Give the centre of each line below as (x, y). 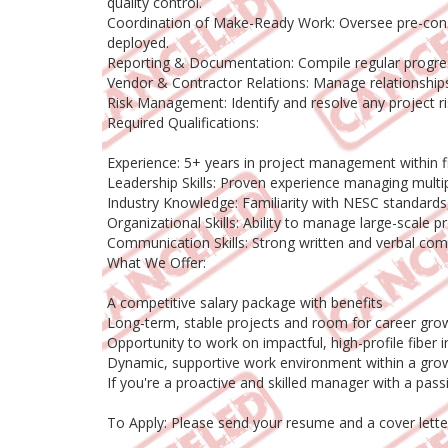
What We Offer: (156, 263)
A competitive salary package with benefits (245, 303)
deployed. (138, 43)
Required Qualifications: (183, 123)
